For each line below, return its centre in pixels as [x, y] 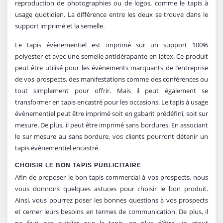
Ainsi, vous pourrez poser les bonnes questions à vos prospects [111, 200]
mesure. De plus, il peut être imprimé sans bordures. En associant [111, 125]
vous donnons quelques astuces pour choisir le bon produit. [111, 188]
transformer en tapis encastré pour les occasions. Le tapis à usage [111, 102]
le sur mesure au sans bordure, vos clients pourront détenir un [111, 136]
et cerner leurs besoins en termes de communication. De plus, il [111, 211]
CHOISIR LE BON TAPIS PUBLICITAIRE [78, 165]
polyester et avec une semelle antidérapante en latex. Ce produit [111, 56]
